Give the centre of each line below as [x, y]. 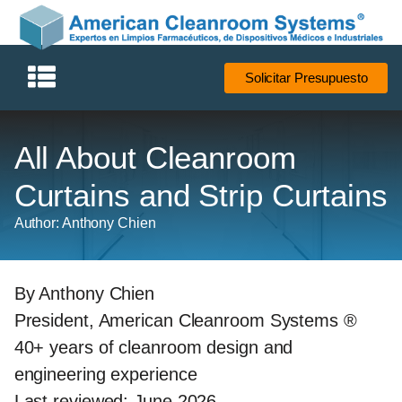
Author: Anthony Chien [85, 223]
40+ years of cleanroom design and [153, 348]
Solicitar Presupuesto [306, 77]
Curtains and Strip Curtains [201, 195]
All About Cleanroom [155, 157]
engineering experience [105, 375]
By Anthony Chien [84, 294]
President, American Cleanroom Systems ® [185, 321]
